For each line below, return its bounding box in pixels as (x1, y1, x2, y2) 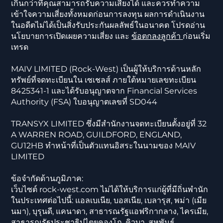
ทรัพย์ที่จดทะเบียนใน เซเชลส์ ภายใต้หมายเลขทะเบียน (11, 75, 197, 85)
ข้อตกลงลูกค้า (131, 31, 183, 41)
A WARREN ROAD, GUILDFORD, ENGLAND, (11, 130, 182, 140)
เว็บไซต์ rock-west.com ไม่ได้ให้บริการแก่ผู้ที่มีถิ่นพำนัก (11, 185, 209, 195)
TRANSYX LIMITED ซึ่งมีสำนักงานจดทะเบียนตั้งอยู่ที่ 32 (11, 119, 207, 129)
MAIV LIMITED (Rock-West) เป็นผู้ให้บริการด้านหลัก (11, 64, 202, 74)
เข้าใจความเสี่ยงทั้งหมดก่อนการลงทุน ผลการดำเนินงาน (11, 9, 205, 19)
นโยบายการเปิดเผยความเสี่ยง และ (11, 31, 132, 41)
